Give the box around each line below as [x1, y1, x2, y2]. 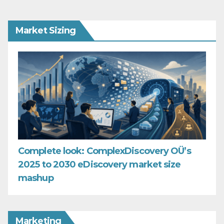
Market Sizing [15, 24, 76, 36]
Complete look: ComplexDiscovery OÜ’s [18, 145, 191, 157]
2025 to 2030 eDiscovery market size [18, 159, 181, 170]
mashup [18, 172, 53, 184]
